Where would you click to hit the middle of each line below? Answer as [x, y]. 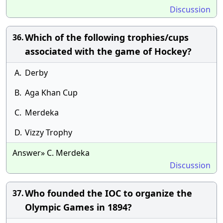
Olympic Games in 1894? [78, 207]
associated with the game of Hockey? [108, 51]
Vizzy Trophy [49, 132]
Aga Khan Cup [51, 93]
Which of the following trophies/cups [107, 37]
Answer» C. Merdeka [51, 153]
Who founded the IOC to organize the [109, 193]
